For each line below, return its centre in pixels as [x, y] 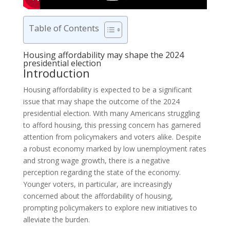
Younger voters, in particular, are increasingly [97, 184]
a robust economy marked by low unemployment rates [114, 149]
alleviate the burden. [56, 220]
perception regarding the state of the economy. [102, 172]
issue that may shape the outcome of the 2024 [101, 102]
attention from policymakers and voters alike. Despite [112, 137]
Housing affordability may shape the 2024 [103, 55]
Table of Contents [64, 28]
